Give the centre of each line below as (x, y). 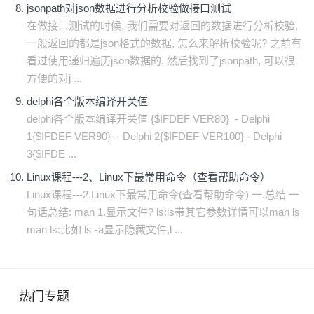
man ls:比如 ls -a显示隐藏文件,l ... (105, 230)
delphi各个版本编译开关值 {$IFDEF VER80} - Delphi (148, 119)
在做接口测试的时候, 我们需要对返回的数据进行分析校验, (162, 26)
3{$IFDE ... (52, 154)
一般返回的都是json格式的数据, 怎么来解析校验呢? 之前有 (164, 43)
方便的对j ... (54, 78)
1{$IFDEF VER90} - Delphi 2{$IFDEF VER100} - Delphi (154, 136)
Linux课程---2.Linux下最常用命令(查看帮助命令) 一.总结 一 (163, 194)
